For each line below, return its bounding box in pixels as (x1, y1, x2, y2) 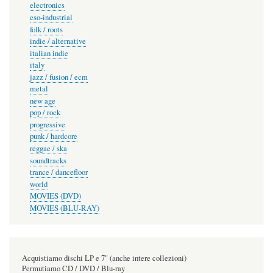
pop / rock (29, 107, 60, 118)
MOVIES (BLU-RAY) (29, 202, 99, 213)
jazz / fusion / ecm (29, 71, 88, 82)
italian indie (29, 48, 68, 58)
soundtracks (29, 155, 66, 166)
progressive (29, 119, 65, 130)
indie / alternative (29, 36, 86, 47)
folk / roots (29, 24, 63, 35)
